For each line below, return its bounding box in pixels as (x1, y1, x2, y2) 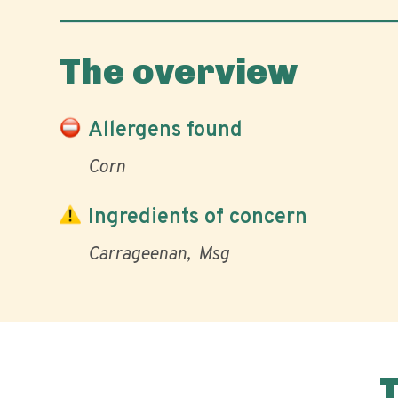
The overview (60, 50, 298, 92)
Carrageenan (88, 243, 187, 267)
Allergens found (88, 116, 243, 144)
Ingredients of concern (88, 203, 307, 231)
